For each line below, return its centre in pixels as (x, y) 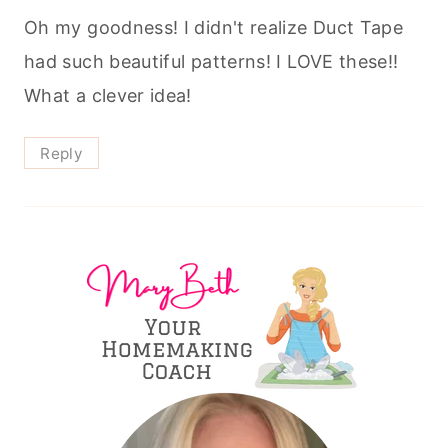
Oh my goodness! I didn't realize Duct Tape (214, 27)
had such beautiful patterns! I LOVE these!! (211, 61)
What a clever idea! (108, 95)
